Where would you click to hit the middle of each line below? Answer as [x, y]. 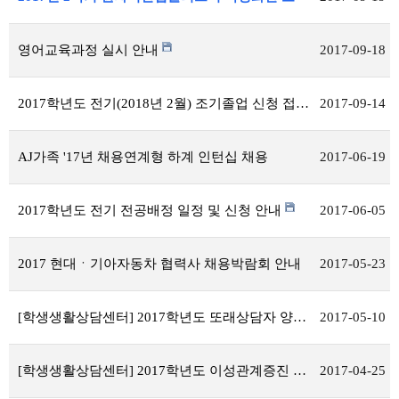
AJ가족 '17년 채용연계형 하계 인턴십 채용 [143, 157]
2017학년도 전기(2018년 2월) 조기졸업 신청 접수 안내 [302, 103]
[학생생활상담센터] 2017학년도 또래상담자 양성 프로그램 [300, 317]
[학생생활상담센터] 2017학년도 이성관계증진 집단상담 [300, 370]
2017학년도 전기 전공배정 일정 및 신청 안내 [151, 210]
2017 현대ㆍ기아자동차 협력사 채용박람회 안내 [159, 264]
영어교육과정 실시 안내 [90, 50]
